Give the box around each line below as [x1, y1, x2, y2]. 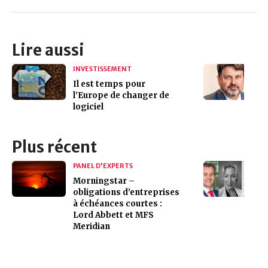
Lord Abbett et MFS [73, 209, 154, 220]
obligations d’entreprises [73, 187, 179, 197]
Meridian [73, 221, 110, 232]
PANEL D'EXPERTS [73, 161, 133, 170]
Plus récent [12, 137, 97, 157]
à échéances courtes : [73, 198, 162, 209]
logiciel [73, 101, 103, 112]
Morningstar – [73, 175, 135, 186]
